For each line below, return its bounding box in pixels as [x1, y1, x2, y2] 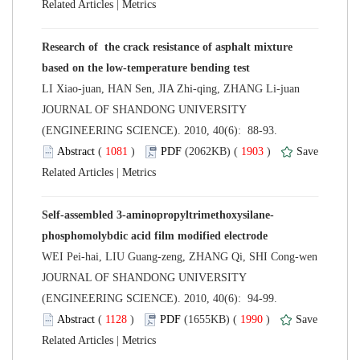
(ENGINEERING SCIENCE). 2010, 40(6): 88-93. [42, 124, 280, 137]
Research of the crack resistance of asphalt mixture [42, 40, 292, 53]
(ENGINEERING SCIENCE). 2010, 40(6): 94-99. [42, 292, 280, 305]
